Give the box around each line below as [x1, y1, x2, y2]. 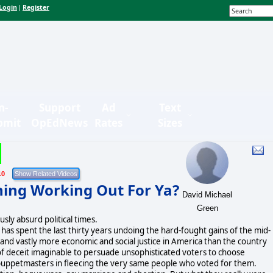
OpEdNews [31, 115, 88, 130]
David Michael [182, 190, 233, 199]
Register [23, 3, 49, 12]
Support [38, 100, 80, 115]
